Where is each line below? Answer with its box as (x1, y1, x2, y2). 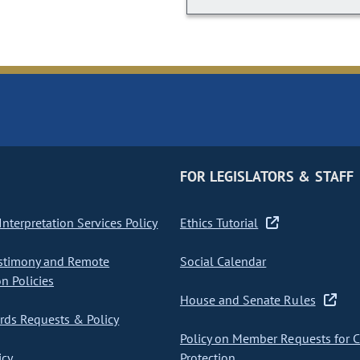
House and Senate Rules (179, 292, 316, 309)
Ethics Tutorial (179, 215, 259, 231)
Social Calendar (179, 253, 267, 270)
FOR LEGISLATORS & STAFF (179, 167, 354, 186)
